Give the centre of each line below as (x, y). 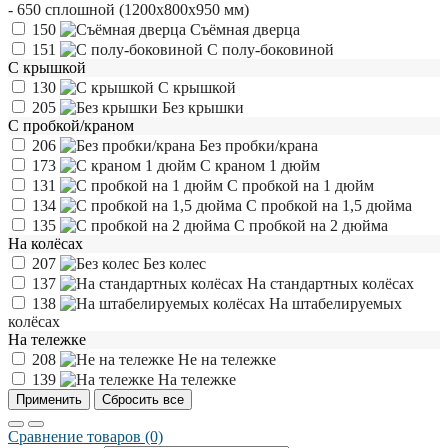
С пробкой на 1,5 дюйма (327, 205)
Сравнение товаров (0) (85, 436)
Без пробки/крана (256, 145)
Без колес (172, 263)
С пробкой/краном (71, 125)
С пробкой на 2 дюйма (309, 225)
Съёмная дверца (243, 29)
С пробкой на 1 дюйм (298, 185)
